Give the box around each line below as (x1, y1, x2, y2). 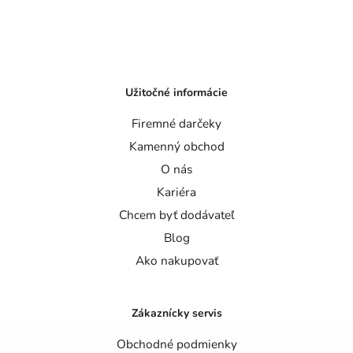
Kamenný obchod (128, 137, 225, 154)
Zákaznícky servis (131, 306, 222, 321)
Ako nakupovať (135, 251, 218, 269)
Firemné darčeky (132, 114, 221, 132)
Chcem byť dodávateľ (118, 206, 235, 223)
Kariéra (157, 183, 196, 200)
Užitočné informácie (125, 85, 228, 101)
